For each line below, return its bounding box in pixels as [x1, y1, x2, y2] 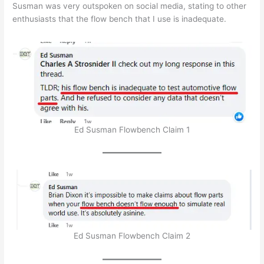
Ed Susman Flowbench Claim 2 [74, 231, 190, 241]
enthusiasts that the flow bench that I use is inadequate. [12, 14, 227, 24]
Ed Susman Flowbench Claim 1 [74, 124, 190, 134]
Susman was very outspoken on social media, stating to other [12, 1, 247, 11]
